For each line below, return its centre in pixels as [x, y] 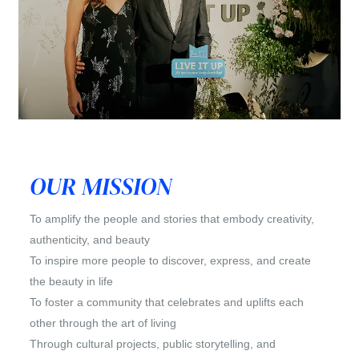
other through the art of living [103, 323]
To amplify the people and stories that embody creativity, [172, 219]
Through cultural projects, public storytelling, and [153, 344]
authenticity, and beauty [90, 240]
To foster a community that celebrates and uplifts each [167, 303]
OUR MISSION [101, 187]
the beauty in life [72, 282]
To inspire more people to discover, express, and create [171, 261]
